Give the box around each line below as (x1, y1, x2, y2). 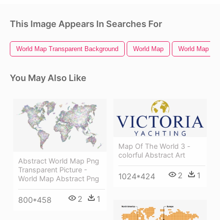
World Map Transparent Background (16, 45, 118, 53)
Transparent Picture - (18, 165, 87, 174)
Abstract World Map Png (18, 156, 99, 165)
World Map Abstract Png (18, 174, 99, 183)
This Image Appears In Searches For (10, 18, 162, 29)
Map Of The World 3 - (118, 141, 191, 150)
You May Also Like (10, 72, 86, 83)
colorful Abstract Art (118, 150, 185, 159)
